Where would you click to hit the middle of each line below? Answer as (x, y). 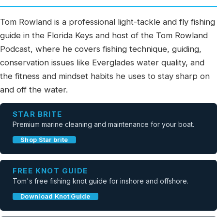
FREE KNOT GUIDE (50, 171)
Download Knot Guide (55, 196)
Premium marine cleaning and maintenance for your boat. (103, 124)
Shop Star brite (44, 139)
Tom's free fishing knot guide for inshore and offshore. (101, 181)
